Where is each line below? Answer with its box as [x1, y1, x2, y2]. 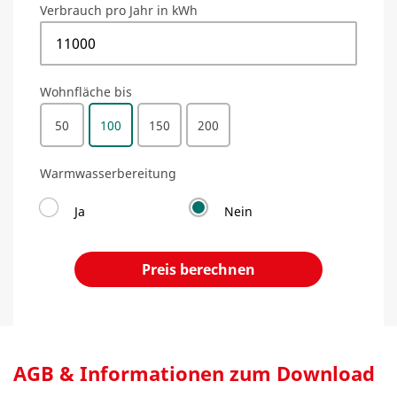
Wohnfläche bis [40, 83, 132, 100]
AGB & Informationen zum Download [13, 360, 375, 386]
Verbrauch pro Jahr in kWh [40, 2, 198, 19]
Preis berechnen [142, 260, 255, 280]
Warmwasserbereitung [40, 165, 176, 182]
